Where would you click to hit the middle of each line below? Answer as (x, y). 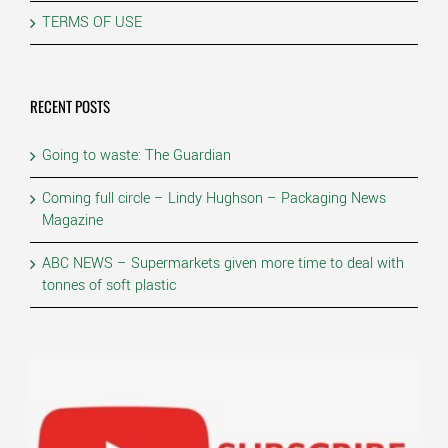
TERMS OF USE (92, 23)
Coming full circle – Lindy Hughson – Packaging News (214, 199)
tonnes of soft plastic (109, 286)
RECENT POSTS (70, 106)
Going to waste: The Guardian (136, 156)
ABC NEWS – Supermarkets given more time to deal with (223, 264)
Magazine (72, 221)
